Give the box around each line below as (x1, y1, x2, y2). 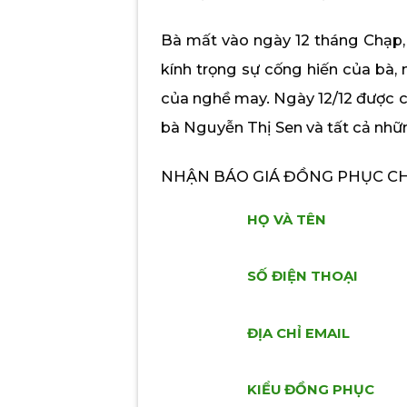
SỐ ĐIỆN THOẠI (247, 268, 358, 285)
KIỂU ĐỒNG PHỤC (247, 382, 374, 399)
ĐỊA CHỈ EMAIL (247, 325, 350, 342)
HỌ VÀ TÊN (247, 212, 326, 229)
